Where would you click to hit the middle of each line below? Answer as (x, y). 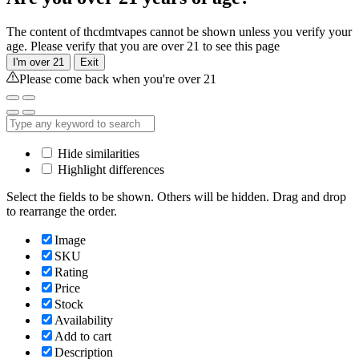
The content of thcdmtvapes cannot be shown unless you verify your (179, 31)
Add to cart (83, 336)
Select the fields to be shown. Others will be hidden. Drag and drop (176, 196)
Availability (84, 320)
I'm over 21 (38, 62)
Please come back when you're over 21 (118, 79)
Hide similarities (97, 153)
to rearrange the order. (62, 211)
